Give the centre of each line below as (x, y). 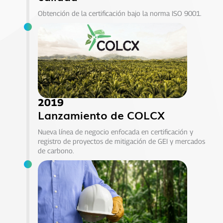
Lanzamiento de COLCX (101, 115)
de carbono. (56, 151)
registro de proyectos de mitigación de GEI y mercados (121, 141)
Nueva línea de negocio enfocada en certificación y (115, 132)
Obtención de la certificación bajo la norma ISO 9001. (119, 13)
